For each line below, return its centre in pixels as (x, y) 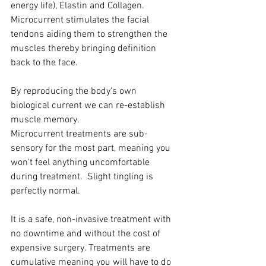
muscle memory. (45, 120)
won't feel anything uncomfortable (81, 163)
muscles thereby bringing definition (85, 49)
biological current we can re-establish (89, 106)
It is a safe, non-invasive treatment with (92, 220)
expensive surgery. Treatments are (82, 248)
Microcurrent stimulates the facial (81, 20)
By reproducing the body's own (75, 92)
